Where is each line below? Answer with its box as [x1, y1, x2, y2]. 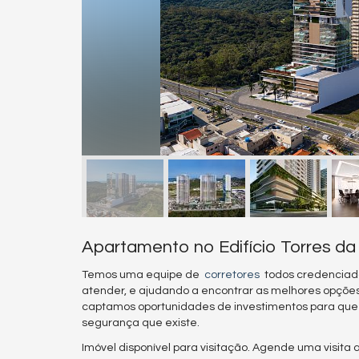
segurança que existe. [82, 317, 200, 329]
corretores [204, 269, 260, 281]
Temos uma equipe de [82, 269, 204, 281]
